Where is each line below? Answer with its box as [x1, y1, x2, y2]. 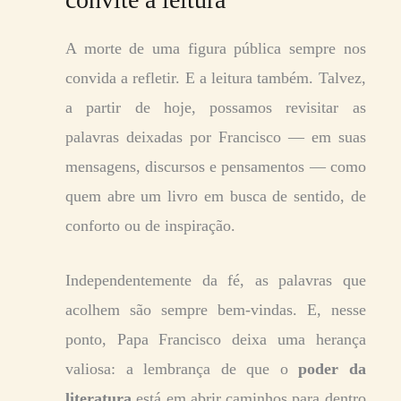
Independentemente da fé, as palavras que [65, 270, 366, 289]
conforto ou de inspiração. [65, 216, 235, 235]
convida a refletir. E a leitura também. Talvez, [65, 68, 366, 87]
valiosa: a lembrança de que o [65, 359, 299, 378]
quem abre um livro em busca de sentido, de [65, 186, 366, 205]
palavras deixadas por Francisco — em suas [65, 127, 366, 146]
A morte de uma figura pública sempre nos [65, 38, 366, 57]
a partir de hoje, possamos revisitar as [65, 98, 366, 116]
